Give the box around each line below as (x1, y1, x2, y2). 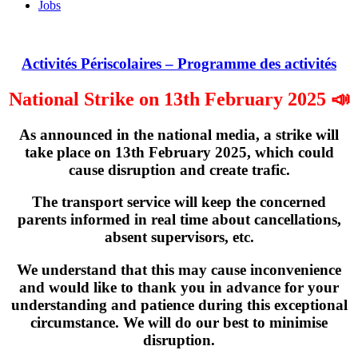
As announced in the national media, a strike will (19, 125, 339, 143)
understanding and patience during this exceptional (10, 296, 348, 314)
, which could (246, 143, 334, 161)
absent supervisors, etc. (104, 229, 254, 246)
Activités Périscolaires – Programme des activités (22, 54, 336, 72)
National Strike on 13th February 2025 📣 (8, 88, 350, 109)
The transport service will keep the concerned (32, 193, 326, 211)
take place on (24, 143, 115, 161)
